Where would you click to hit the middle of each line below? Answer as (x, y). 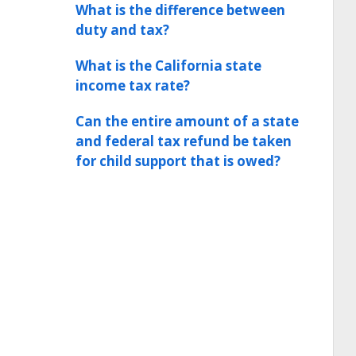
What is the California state (168, 66)
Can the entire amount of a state (187, 121)
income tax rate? (133, 85)
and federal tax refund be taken (184, 141)
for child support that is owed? (178, 161)
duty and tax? (122, 30)
